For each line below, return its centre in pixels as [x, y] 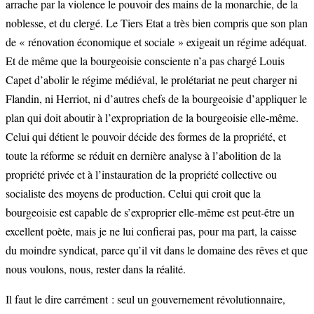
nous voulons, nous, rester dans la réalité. [96, 269]
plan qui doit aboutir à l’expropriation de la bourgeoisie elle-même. [152, 118]
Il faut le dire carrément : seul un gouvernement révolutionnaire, [145, 299]
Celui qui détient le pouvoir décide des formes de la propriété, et [146, 137]
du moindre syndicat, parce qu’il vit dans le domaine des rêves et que [157, 250]
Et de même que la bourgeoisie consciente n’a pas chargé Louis [145, 61]
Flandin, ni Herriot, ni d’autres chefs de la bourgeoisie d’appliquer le [156, 99]
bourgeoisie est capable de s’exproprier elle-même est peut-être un [150, 212]
